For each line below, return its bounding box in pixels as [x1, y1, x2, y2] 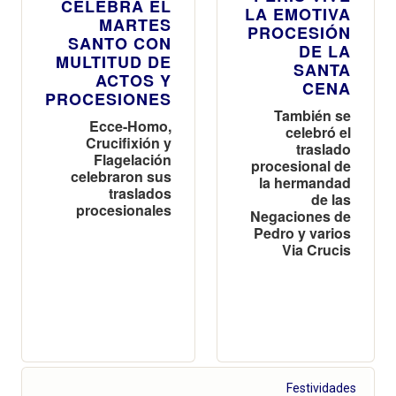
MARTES [99, 13, 171, 37]
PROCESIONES [45, 88, 171, 111]
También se [274, 105, 351, 126]
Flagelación [94, 149, 171, 171]
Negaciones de [250, 206, 351, 227]
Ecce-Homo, [89, 116, 171, 137]
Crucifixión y [86, 133, 171, 154]
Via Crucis [282, 240, 351, 261]
